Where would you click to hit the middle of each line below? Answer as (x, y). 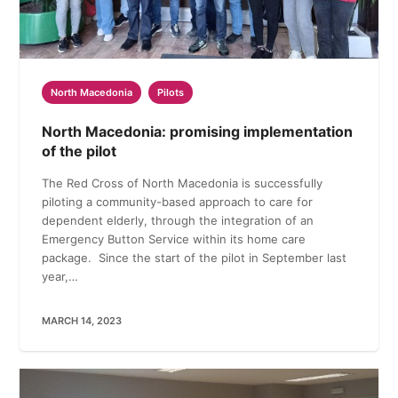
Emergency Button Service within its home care (174, 239)
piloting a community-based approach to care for (178, 201)
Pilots (171, 92)
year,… (60, 276)
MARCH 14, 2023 (82, 320)
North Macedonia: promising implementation (198, 131)
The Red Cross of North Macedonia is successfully (183, 183)
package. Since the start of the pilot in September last (195, 257)
